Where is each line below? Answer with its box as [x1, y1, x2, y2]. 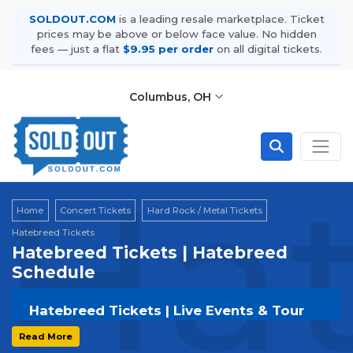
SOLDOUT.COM [28, 13, 116, 26]
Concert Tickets [59, 205, 131, 217]
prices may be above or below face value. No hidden [36, 28, 317, 41]
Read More [19, 331, 72, 343]
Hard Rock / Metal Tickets [147, 205, 262, 217]
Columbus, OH [128, 89, 214, 104]
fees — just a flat [31, 43, 123, 56]
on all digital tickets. [214, 43, 322, 56]
